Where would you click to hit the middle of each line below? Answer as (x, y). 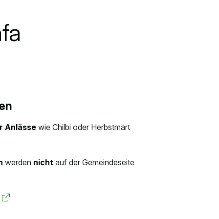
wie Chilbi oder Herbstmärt (83, 127)
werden (18, 163)
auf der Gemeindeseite (94, 163)
